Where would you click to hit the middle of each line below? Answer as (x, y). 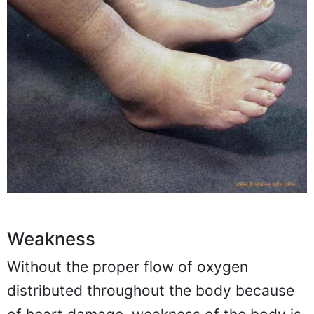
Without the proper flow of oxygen (128, 266)
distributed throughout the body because (151, 290)
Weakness (51, 238)
